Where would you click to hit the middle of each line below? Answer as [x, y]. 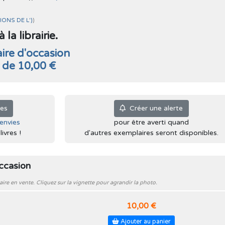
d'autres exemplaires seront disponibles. [151, 133]
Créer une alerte [154, 108]
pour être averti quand [151, 122]
